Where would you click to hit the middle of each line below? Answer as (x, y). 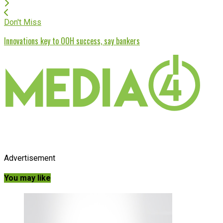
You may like (27, 178)
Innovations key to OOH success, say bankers (72, 41)
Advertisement (30, 158)
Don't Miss (23, 22)
